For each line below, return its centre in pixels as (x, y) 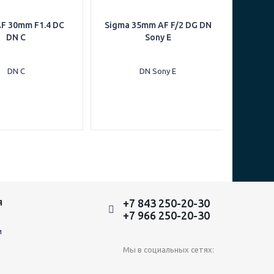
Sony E (158, 37)
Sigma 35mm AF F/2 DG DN (158, 25)
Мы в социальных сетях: (168, 250)
